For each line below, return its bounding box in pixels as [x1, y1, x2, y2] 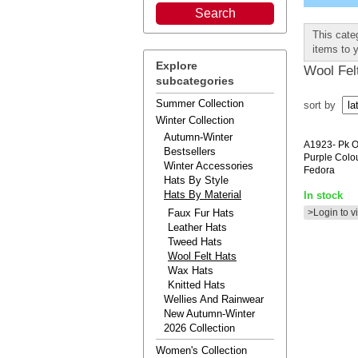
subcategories [156, 74, 234, 87]
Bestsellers [164, 145, 216, 157]
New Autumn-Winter [164, 308, 255, 320]
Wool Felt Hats [168, 250, 237, 262]
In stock [304, 189, 343, 201]
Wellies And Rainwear [164, 293, 264, 305]
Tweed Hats [168, 236, 222, 248]
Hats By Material [164, 189, 241, 201]
